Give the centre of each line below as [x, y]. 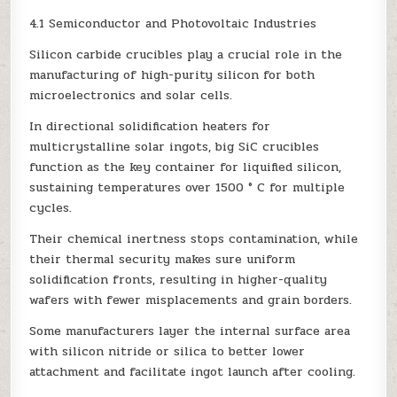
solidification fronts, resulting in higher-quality [179, 279]
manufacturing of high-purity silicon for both [172, 74]
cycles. [51, 207]
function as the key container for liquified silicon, [186, 167]
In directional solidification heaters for [150, 126]
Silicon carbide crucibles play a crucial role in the [186, 54]
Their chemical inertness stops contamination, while [194, 238]
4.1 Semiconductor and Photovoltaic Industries [173, 23]
